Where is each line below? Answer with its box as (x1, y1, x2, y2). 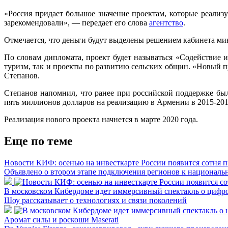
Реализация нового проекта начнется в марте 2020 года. (4, 115, 198, 124)
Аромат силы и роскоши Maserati (4, 215, 119, 224)
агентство (149, 18, 183, 27)
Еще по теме (4, 134, 73, 148)
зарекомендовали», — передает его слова (4, 18, 149, 27)
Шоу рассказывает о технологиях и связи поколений (4, 195, 187, 205)
